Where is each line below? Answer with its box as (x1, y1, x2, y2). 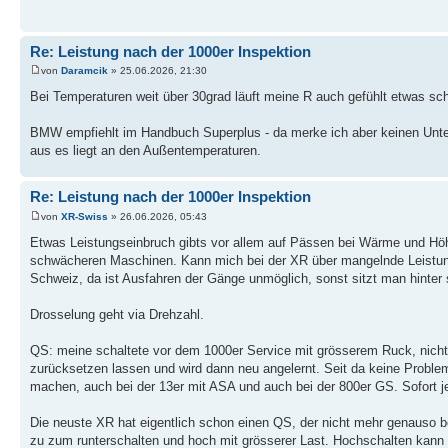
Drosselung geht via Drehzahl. (30, 306, 204, 322)
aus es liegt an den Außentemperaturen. (30, 143, 261, 159)
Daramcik (61, 65, 108, 77)
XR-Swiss (61, 210, 108, 222)
